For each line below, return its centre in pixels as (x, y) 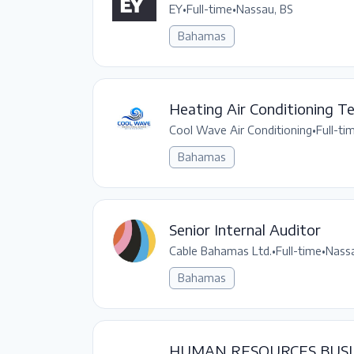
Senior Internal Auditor (245, 230)
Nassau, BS (265, 9)
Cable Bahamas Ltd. (220, 251)
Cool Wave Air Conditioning (241, 130)
